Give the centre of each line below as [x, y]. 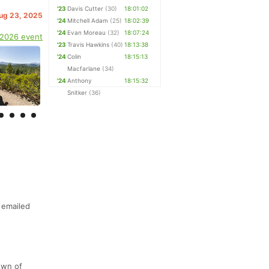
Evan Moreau [87, 32]
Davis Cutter [86, 8]
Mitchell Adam [88, 20]
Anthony [80, 80]
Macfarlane [84, 68]
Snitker [77, 92]
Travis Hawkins [89, 44]
